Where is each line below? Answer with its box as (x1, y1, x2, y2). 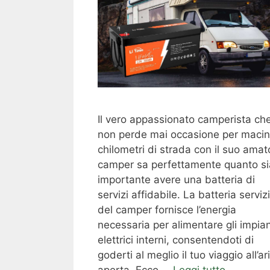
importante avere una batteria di (98, 174, 255, 186)
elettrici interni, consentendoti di (98, 234, 254, 246)
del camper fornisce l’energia (98, 204, 236, 216)
